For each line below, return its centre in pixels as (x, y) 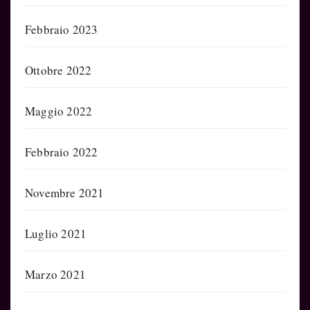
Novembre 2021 (65, 192)
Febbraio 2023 (62, 29)
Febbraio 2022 (62, 152)
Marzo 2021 (55, 274)
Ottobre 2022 (58, 70)
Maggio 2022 (59, 111)
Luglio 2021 (56, 233)
